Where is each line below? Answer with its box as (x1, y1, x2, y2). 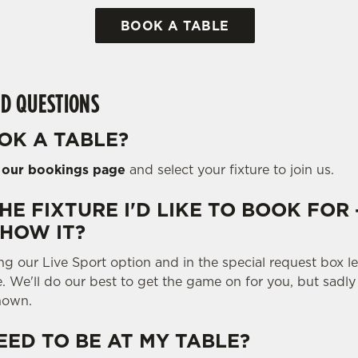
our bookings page (2, 160, 126, 178)
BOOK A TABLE (120, 16, 229, 34)
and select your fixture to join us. (125, 160, 335, 178)
